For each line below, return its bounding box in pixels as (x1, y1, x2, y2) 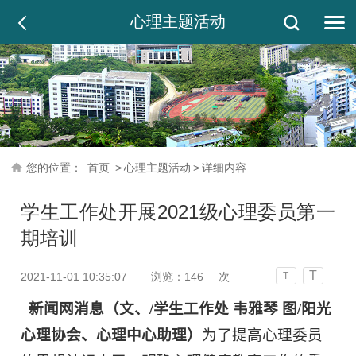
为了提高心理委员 (202, 326, 323, 343)
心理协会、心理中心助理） (21, 326, 203, 343)
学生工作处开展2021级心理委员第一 (21, 200, 335, 222)
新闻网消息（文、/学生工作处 (21, 300, 234, 317)
